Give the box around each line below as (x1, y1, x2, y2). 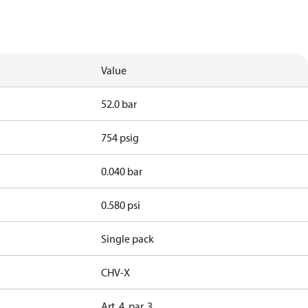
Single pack (101, 232, 155, 245)
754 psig (101, 131, 140, 144)
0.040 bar (101, 164, 143, 178)
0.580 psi (101, 198, 141, 212)
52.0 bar (101, 97, 137, 111)
